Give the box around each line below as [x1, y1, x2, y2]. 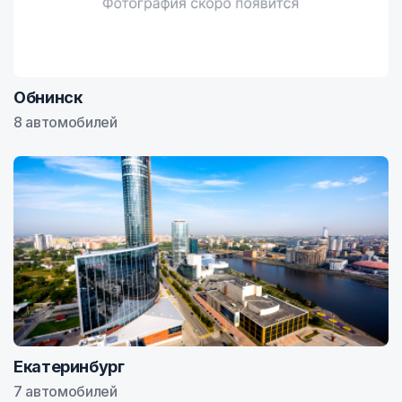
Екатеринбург [13, 357, 125, 376]
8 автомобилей [13, 113, 118, 131]
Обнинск [13, 88, 83, 107]
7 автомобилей [13, 382, 118, 400]
